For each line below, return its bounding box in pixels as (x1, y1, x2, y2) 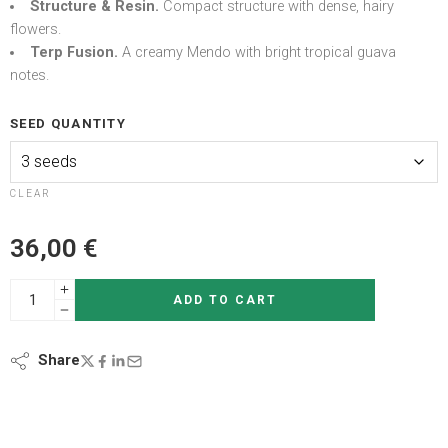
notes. (10, 67, 49, 84)
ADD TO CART (173, 293, 277, 307)
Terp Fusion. (29, 44, 118, 61)
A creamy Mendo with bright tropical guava (117, 44, 396, 61)
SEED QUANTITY (10, 116, 127, 131)
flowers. (10, 21, 61, 38)
